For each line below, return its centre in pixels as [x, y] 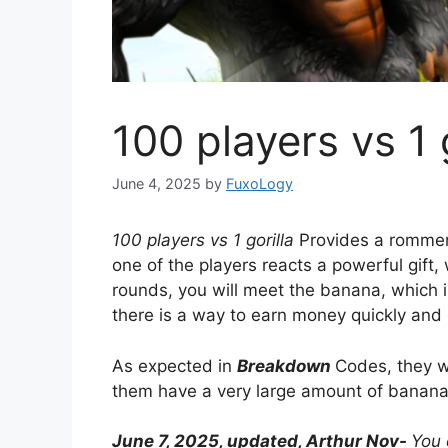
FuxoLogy [259, 184]
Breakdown [286, 365]
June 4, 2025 [156, 184]
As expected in [174, 365]
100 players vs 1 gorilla [203, 240]
